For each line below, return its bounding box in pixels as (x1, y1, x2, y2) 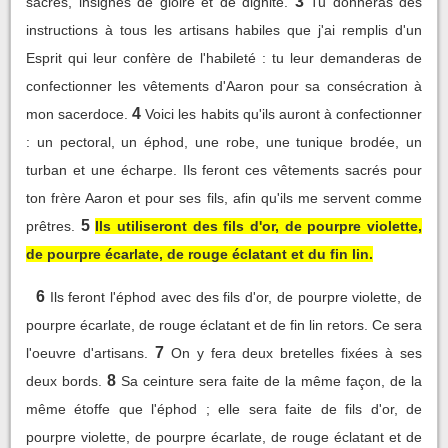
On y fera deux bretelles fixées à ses (170, 344, 423, 361)
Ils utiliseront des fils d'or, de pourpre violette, (95, 217, 423, 234)
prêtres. (26, 217, 75, 234)
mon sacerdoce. (26, 105, 129, 122)
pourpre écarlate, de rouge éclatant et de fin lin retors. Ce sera (26, 316, 422, 333)
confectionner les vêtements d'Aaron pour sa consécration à (26, 77, 422, 94)
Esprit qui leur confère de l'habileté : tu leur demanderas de (26, 49, 422, 66)
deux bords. (26, 372, 102, 389)
